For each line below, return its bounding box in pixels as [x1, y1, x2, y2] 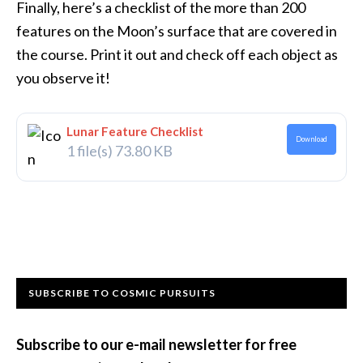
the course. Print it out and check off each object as [16, 45, 338, 63]
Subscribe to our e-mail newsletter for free [16, 335, 297, 353]
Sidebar [15, 306, 99, 335]
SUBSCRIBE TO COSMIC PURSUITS [28, 287, 216, 299]
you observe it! [16, 69, 110, 87]
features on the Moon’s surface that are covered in [16, 22, 337, 40]
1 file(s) [66, 141, 115, 160]
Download [295, 134, 327, 143]
